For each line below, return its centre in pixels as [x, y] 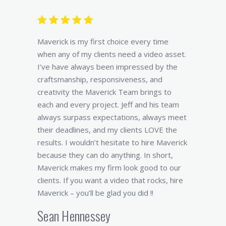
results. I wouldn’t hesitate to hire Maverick [112, 142]
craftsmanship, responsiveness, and [100, 79]
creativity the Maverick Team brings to [104, 92]
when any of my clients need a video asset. [112, 54]
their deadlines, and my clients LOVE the [107, 129]
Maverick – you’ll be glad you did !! [95, 192]
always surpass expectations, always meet [112, 117]
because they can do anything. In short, [105, 155]
